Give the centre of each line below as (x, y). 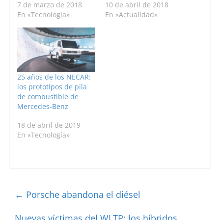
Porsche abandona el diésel (82, 194)
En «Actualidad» (131, 14)
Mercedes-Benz (42, 106)
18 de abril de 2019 (49, 125)
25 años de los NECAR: (54, 77)
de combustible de (48, 96)
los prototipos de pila (52, 86)
